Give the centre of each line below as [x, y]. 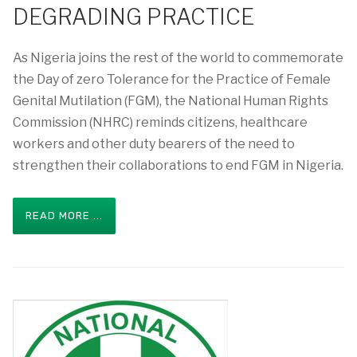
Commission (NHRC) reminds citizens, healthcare [160, 122]
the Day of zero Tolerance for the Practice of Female [172, 79]
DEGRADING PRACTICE [133, 17]
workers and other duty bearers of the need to [154, 144]
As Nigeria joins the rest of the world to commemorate [178, 58]
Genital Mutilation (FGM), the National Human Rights [171, 101]
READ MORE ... [64, 216]
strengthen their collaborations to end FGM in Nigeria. [178, 165]
